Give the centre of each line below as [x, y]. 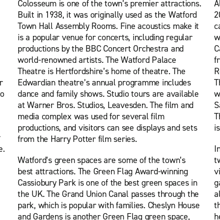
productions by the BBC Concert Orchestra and [101, 49]
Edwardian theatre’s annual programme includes [104, 82]
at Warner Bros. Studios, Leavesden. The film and [106, 105]
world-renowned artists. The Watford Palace [97, 60]
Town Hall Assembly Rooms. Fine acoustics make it [108, 26]
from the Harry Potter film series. [77, 139]
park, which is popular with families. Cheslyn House [109, 205]
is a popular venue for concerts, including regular [105, 37]
